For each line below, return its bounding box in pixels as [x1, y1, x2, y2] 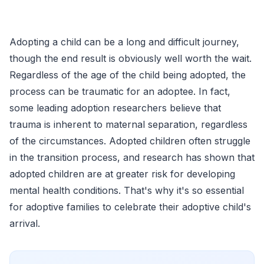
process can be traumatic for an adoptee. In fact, [9, 85, 230, 97]
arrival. [9, 217, 40, 229]
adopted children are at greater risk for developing [9, 167, 235, 180]
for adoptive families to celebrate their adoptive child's [9, 200, 251, 213]
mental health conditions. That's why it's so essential [9, 184, 244, 196]
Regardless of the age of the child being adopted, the [9, 68, 246, 81]
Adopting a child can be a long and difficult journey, [9, 35, 239, 48]
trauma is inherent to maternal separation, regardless [9, 118, 247, 130]
